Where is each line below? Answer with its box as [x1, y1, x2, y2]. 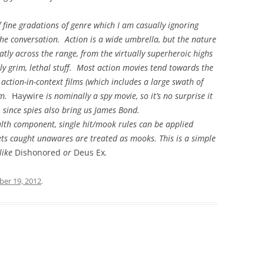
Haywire [12, 90, 44, 101]
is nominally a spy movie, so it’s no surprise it [44, 90, 213, 101]
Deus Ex [74, 147, 105, 158]
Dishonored [15, 147, 61, 158]
